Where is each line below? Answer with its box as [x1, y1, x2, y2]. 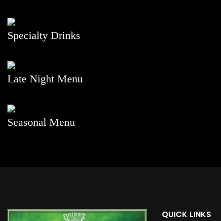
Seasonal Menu [7, 115, 75, 128]
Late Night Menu [7, 72, 83, 85]
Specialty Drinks [7, 29, 80, 41]
